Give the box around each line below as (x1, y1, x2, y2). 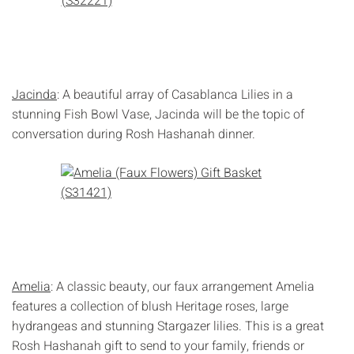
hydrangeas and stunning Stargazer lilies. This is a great (12, 316, 324, 336)
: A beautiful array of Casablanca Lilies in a (57, 85, 293, 104)
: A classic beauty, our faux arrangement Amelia (51, 277, 314, 296)
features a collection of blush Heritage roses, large (12, 296, 288, 316)
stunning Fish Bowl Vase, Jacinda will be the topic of (12, 104, 304, 124)
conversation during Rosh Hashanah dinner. (12, 124, 258, 144)
